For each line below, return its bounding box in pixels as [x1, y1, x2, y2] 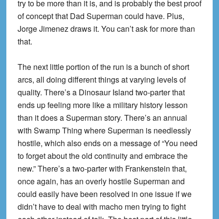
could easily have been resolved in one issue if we [17, 188, 192, 199]
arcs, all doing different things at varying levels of [17, 73, 186, 85]
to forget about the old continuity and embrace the [17, 150, 188, 161]
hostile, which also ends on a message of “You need [17, 137, 197, 149]
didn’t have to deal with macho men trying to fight [17, 200, 186, 212]
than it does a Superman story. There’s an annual [17, 111, 187, 123]
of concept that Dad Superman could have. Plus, [17, 10, 184, 22]
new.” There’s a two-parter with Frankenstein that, [17, 162, 187, 174]
